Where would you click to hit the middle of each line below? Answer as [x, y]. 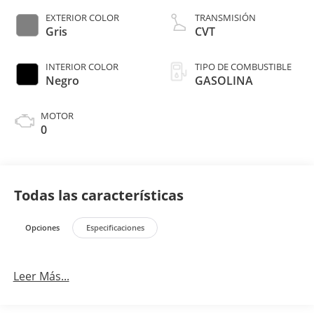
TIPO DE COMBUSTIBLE [243, 66]
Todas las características [99, 195]
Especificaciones [115, 228]
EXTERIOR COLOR [82, 17]
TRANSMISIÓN [225, 17]
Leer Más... [41, 276]
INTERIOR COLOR [82, 66]
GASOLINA [224, 80]
